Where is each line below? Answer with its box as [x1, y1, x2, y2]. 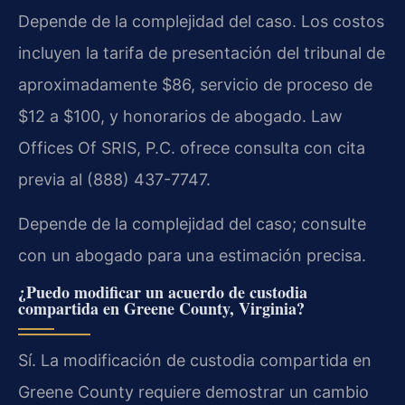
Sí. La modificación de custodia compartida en [18, 351, 372, 371]
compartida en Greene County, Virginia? [18, 297, 305, 321]
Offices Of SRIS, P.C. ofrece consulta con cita [18, 137, 365, 157]
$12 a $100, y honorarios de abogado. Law [18, 106, 343, 126]
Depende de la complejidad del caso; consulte [18, 213, 366, 233]
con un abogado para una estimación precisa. [18, 245, 366, 265]
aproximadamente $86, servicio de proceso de [18, 74, 372, 94]
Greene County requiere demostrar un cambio [18, 382, 369, 402]
